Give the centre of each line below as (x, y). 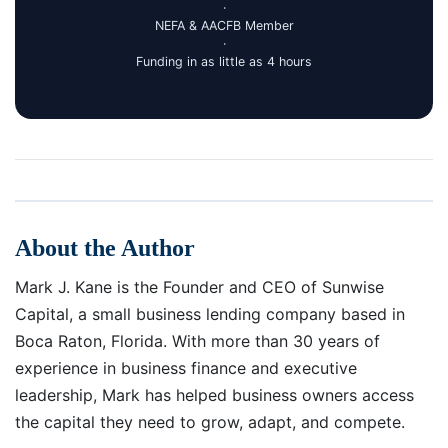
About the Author (105, 247)
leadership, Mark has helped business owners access (214, 394)
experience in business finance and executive (186, 367)
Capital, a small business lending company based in (210, 313)
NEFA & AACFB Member (224, 25)
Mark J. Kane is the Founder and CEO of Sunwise (199, 286)
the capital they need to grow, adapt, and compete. (210, 421)
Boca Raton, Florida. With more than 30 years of (197, 340)
